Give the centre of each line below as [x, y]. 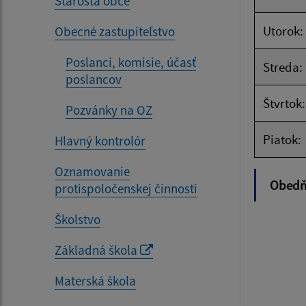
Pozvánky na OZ [109, 110]
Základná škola [97, 250]
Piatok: [282, 139]
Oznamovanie [92, 171]
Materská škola [95, 281]
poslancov [94, 79]
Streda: [283, 67]
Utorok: [283, 31]
